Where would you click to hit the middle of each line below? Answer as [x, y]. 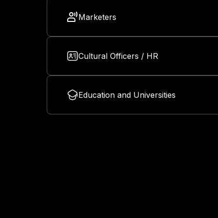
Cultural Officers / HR [118, 56]
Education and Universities [127, 95]
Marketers [97, 17]
